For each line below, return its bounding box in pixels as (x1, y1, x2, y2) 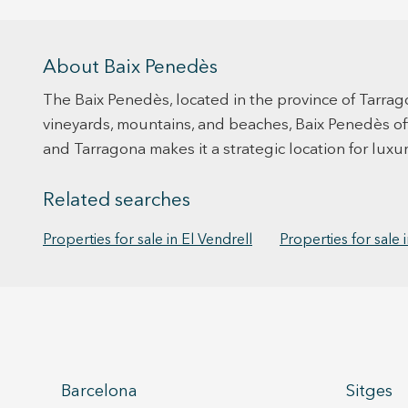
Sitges (345, 383, 393, 400)
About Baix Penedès (43, 58, 218, 77)
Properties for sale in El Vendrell (43, 233, 252, 248)
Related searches (43, 191, 190, 210)
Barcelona (61, 383, 138, 400)
